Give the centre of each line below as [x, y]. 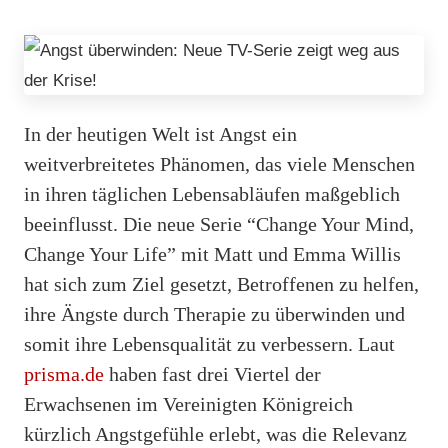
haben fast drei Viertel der [212, 373]
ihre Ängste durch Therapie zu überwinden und [214, 313]
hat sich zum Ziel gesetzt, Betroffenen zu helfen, [221, 283]
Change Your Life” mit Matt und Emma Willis [212, 253]
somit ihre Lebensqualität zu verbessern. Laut [209, 343]
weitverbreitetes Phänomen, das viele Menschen [219, 163]
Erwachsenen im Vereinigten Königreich [188, 403]
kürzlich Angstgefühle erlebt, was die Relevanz [215, 433]
